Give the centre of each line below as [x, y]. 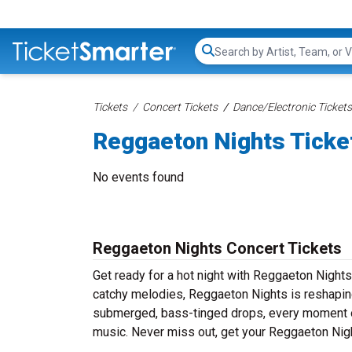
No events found [138, 177]
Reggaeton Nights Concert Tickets [217, 248]
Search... [236, 59]
